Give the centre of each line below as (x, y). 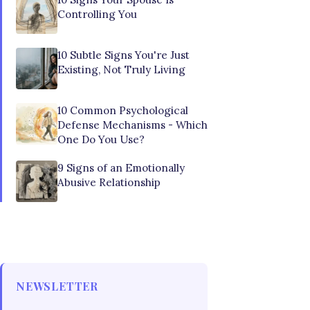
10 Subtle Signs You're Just (124, 55)
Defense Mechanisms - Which (133, 125)
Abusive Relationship (109, 182)
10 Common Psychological (123, 110)
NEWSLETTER (57, 286)
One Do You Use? (101, 139)
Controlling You (97, 14)
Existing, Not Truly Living (121, 70)
